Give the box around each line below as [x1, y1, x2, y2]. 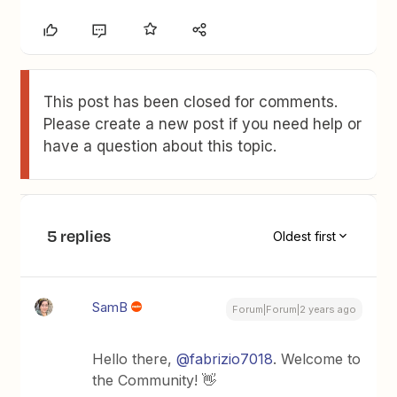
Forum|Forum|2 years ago [231, 303, 356, 315]
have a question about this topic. [43, 137, 277, 155]
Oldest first [272, 228, 336, 244]
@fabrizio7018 [176, 350, 274, 368]
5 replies [47, 224, 112, 247]
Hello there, [92, 350, 177, 368]
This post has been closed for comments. [43, 93, 339, 111]
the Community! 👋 [92, 371, 217, 389]
